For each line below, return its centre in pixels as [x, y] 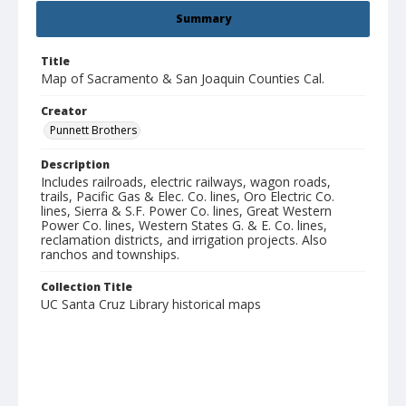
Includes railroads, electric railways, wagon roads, [186, 182]
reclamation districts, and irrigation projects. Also [184, 240]
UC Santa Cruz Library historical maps [151, 304]
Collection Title [87, 287]
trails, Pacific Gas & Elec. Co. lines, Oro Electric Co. [188, 197]
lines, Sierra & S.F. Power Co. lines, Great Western [186, 211]
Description [75, 165]
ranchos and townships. [110, 255]
